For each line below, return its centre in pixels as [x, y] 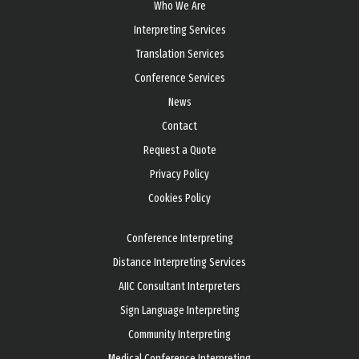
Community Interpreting [179, 335]
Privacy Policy [179, 174]
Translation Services [179, 54]
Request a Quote [179, 150]
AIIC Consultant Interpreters [179, 286]
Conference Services [179, 78]
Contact [179, 126]
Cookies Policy [179, 198]
